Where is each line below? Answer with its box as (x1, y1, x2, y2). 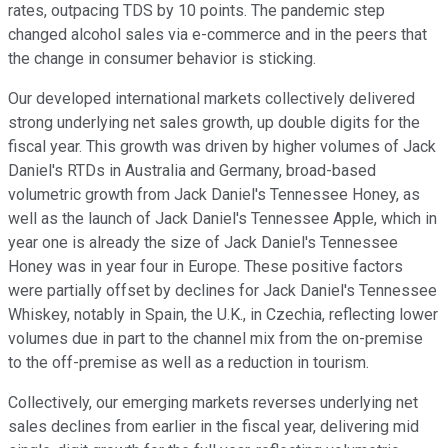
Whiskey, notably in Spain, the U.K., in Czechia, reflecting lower (8, 305, 438, 325)
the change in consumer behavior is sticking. (8, 49, 316, 69)
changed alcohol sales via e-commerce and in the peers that (8, 25, 427, 45)
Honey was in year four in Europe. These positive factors (8, 257, 403, 277)
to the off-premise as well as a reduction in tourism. (8, 353, 369, 373)
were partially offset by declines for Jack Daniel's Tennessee (8, 281, 437, 301)
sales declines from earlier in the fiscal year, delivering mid (8, 417, 419, 437)
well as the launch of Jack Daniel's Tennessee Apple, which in (8, 209, 437, 229)
